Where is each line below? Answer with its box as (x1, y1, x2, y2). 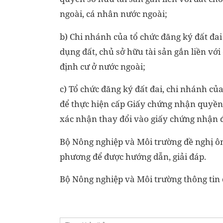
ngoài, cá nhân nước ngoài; (60, 8, 167, 20)
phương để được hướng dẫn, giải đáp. (60, 150, 206, 162)
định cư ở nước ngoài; (60, 60, 145, 72)
